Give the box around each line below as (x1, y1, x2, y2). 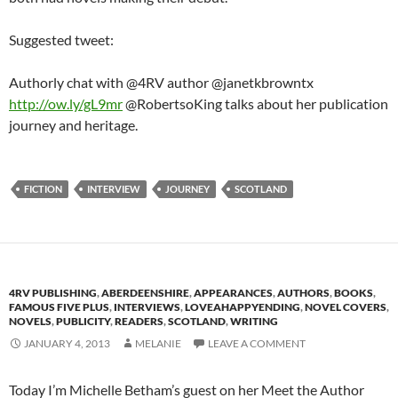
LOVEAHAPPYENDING (185, 299, 300, 314)
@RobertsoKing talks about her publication (123, 94, 388, 112)
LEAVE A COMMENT (208, 336, 306, 350)
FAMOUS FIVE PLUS (9, 299, 109, 314)
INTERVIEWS (114, 299, 180, 314)
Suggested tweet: (9, 30, 114, 48)
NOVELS (9, 314, 52, 328)
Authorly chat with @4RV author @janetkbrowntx (9, 73, 314, 91)
